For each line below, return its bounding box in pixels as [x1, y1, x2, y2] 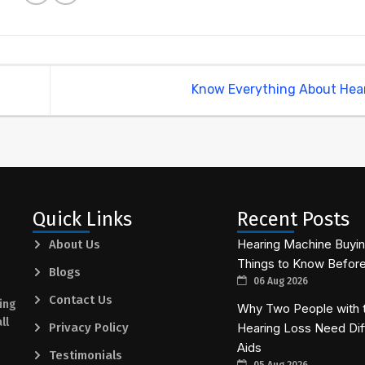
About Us [49, 236, 101, 252]
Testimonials [49, 347, 123, 363]
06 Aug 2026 [250, 275, 308, 287]
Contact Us [49, 292, 113, 307]
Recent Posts [236, 207, 350, 231]
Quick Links [33, 207, 133, 231]
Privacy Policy [49, 319, 130, 335]
